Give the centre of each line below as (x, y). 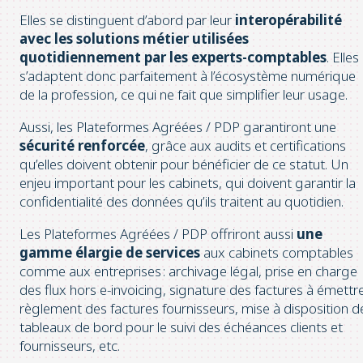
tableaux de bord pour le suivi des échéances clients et (181, 327)
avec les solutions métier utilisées (134, 38)
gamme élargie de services (110, 252)
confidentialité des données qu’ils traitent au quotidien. (181, 201)
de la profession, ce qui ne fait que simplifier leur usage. (184, 94)
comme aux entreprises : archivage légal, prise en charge (188, 271)
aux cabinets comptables (277, 252)
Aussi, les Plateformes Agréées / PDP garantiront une (178, 126)
